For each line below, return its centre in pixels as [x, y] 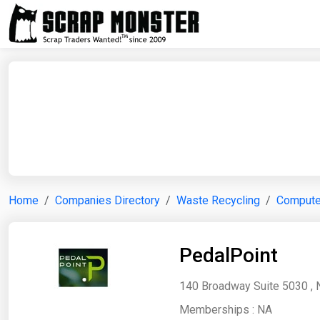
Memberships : [218, 310]
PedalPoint [229, 255]
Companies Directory [107, 200]
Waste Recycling [218, 200]
